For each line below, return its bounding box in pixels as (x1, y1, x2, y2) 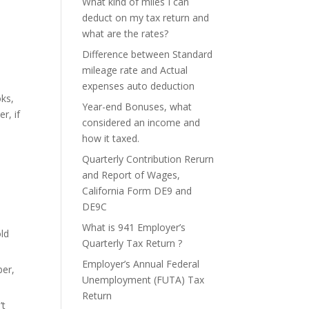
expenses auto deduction (82, 79, 195, 92)
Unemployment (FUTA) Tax (82, 273, 205, 286)
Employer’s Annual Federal (82, 257, 200, 270)
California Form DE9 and (82, 184, 192, 197)
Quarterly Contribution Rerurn (82, 152, 215, 166)
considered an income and (82, 116, 201, 129)
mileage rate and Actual (82, 63, 188, 77)
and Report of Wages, (82, 168, 181, 181)
